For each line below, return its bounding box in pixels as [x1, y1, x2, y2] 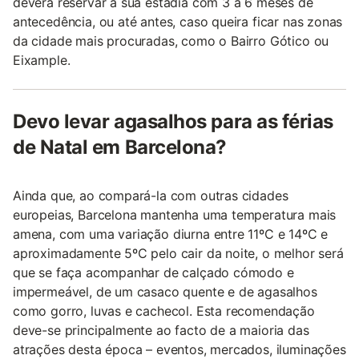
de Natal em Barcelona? [13, 135, 227, 159]
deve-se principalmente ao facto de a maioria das [13, 321, 309, 338]
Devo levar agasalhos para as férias [13, 109, 334, 133]
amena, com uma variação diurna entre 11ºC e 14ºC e [13, 225, 329, 242]
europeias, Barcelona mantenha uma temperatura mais [13, 206, 337, 223]
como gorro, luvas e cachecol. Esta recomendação [13, 302, 315, 319]
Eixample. [13, 51, 71, 68]
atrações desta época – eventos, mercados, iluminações [13, 341, 346, 357]
